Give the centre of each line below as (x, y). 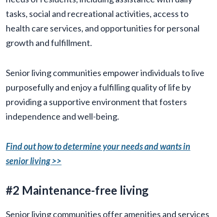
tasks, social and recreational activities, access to (97, 14)
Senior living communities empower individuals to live (105, 73)
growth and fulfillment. (49, 43)
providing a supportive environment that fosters (96, 102)
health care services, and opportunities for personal (103, 28)
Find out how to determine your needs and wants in (98, 147)
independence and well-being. (62, 116)
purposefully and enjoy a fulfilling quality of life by (98, 87)
